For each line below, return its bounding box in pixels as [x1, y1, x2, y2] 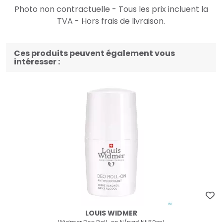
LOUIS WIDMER [85, 208, 137, 219]
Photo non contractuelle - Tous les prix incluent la [14, 3, 208, 15]
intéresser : [14, 56, 60, 68]
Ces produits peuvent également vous [14, 48, 175, 59]
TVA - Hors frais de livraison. [57, 15, 165, 27]
